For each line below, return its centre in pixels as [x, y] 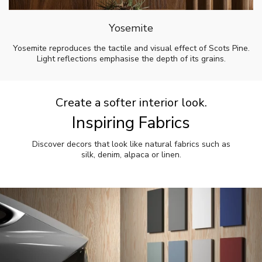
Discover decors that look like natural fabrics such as [131, 144]
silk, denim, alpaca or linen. [131, 154]
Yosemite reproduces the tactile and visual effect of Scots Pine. [131, 48]
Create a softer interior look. [131, 102]
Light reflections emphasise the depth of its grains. [131, 58]
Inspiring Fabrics [131, 123]
